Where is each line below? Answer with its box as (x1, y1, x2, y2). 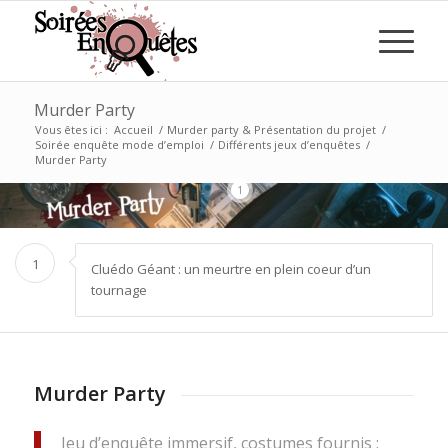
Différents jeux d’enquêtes (217, 137, 360, 152)
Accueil (113, 122, 153, 137)
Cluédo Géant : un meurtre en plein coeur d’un (91, 259, 371, 278)
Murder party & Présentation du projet (166, 122, 376, 137)
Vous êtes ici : (34, 122, 108, 137)
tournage (91, 280, 147, 299)
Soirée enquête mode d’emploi (34, 137, 204, 152)
